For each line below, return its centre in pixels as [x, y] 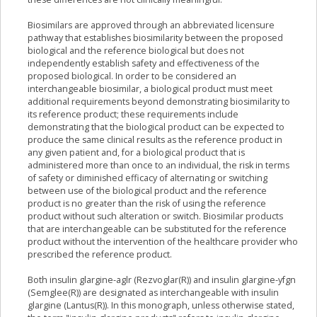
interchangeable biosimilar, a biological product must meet [150, 89]
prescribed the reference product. [100, 255]
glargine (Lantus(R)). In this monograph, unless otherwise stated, [161, 306]
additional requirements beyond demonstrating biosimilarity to [159, 102]
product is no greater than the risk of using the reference [147, 204]
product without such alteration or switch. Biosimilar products [155, 217]
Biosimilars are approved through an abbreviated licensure [151, 25]
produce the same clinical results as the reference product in [155, 140]
